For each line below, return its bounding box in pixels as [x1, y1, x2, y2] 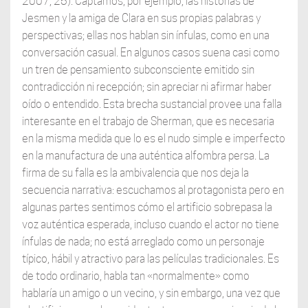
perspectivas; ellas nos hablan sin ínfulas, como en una [21, 29, 269, 43]
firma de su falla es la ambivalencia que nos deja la [21, 166, 249, 180]
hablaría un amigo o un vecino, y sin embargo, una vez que [21, 287, 280, 300]
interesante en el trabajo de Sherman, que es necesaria [21, 115, 274, 129]
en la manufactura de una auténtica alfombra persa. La [21, 149, 269, 163]
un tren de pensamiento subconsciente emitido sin [21, 63, 254, 77]
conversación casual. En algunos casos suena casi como [21, 46, 280, 60]
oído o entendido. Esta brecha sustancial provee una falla [21, 98, 282, 111]
